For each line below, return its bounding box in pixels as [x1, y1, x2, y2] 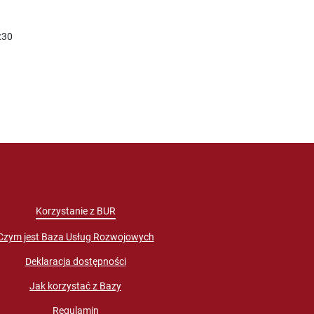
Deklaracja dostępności [25, 256, 126, 268]
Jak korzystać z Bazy [29, 280, 121, 292]
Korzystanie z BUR [35, 205, 116, 217]
